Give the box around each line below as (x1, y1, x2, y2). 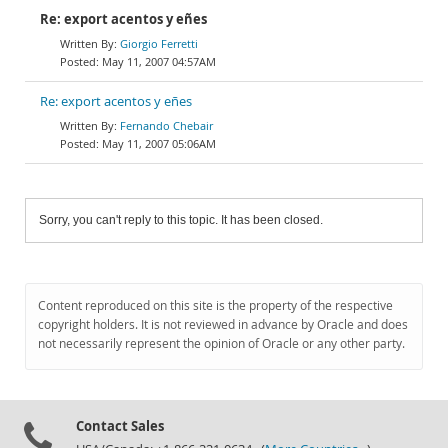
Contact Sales (76, 417, 164, 435)
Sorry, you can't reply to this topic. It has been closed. (39, 213, 323, 227)
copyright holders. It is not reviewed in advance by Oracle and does (38, 316, 408, 333)
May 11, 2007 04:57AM (102, 54, 216, 69)
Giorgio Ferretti (120, 36, 198, 51)
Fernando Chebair (120, 118, 213, 133)
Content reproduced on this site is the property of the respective (38, 297, 393, 314)
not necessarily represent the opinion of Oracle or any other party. (38, 335, 405, 352)
